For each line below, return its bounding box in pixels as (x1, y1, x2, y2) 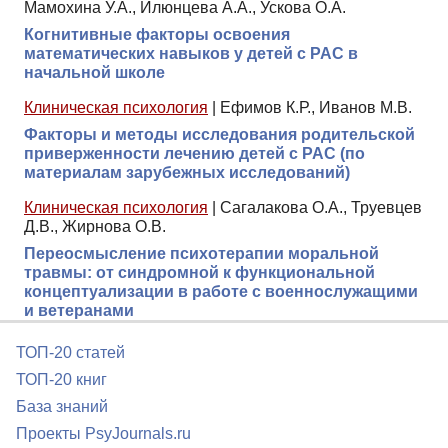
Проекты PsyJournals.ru (16, 425, 191, 442)
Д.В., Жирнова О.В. (24, 217, 166, 235)
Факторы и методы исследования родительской (24, 125, 415, 143)
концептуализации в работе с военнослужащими (24, 282, 418, 300)
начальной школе (24, 63, 165, 81)
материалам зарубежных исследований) (24, 163, 350, 181)
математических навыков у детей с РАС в (24, 44, 358, 62)
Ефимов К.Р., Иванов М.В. (220, 98, 412, 116)
